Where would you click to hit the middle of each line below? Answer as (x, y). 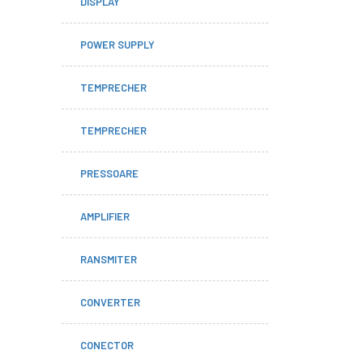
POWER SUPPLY (117, 45)
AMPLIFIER (105, 216)
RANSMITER (109, 259)
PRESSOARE (109, 173)
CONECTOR (107, 345)
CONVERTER (110, 302)
